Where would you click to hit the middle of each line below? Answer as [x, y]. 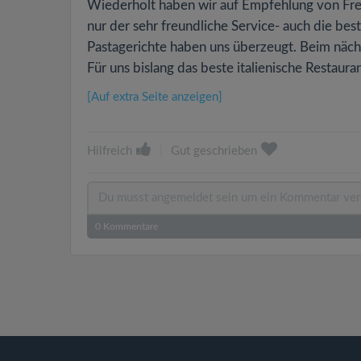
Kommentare [129, 226]
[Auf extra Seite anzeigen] [155, 97]
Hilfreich [110, 151]
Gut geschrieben [214, 151]
